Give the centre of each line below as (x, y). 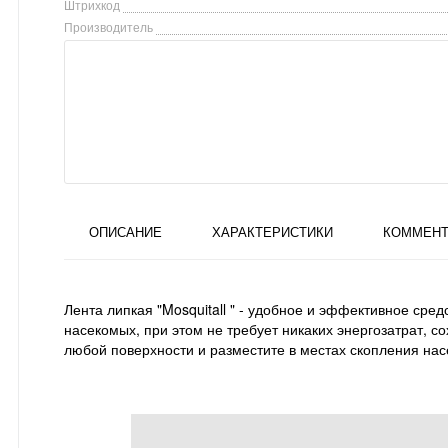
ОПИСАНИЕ (125, 231)
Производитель (108, 26)
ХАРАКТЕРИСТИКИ (272, 231)
